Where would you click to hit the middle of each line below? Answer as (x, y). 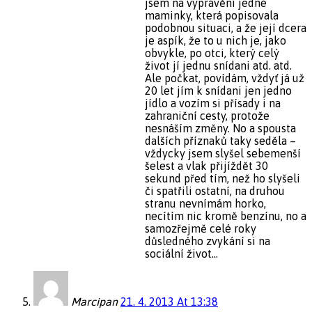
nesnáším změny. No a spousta (220, 128)
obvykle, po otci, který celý (212, 53)
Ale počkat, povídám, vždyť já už (225, 78)
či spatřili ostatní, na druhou (215, 190)
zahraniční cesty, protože (207, 115)
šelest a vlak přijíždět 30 (206, 165)
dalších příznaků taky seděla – (220, 140)
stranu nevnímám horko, (205, 203)
